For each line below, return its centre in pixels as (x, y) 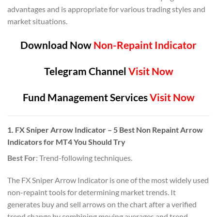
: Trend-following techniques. (84, 157)
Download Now (56, 45)
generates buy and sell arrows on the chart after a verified (102, 204)
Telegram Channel (85, 71)
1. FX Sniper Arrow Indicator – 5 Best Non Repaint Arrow (105, 129)
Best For (22, 157)
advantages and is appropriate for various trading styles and (106, 9)
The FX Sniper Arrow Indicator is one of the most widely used (108, 180)
